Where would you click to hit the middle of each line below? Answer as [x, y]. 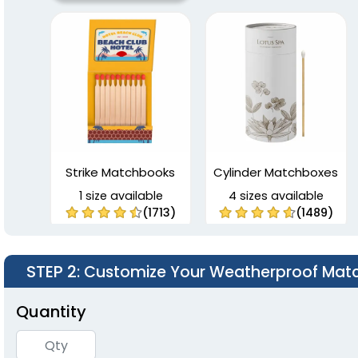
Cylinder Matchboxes [276, 173]
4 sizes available [276, 196]
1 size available [121, 196]
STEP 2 [52, 271]
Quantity [51, 312]
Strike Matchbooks [121, 173]
